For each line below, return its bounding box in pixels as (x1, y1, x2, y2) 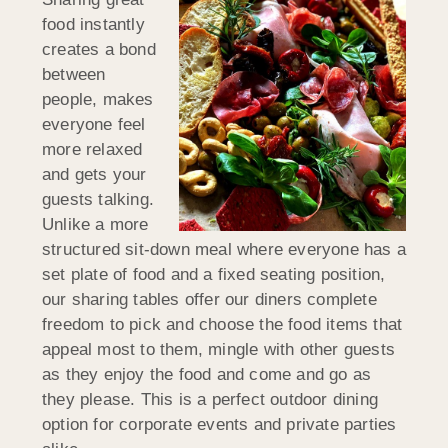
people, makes (42, 89, 154, 109)
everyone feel (42, 114, 146, 134)
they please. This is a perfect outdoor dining (42, 389, 379, 409)
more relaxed (42, 139, 143, 159)
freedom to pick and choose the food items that (42, 314, 403, 334)
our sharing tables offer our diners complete (42, 289, 377, 309)
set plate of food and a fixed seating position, (42, 264, 386, 284)
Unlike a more (42, 214, 149, 234)
